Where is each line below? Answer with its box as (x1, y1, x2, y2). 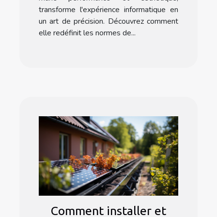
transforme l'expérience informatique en (39, 4, 178, 15)
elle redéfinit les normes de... (39, 28, 136, 39)
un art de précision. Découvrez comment (39, 16, 178, 27)
